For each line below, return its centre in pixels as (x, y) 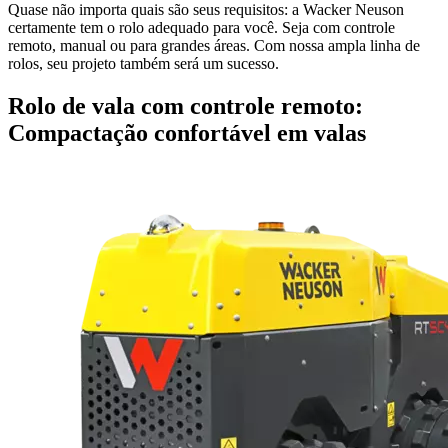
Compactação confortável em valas (187, 132)
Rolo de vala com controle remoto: (185, 105)
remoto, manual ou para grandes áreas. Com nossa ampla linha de (214, 45)
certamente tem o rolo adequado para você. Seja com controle (201, 27)
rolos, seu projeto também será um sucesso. (143, 63)
